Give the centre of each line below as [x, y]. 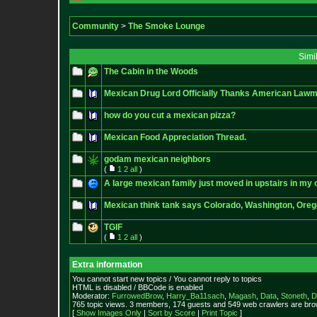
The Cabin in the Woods [151, 71]
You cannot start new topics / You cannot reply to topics [167, 279]
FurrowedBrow [137, 296]
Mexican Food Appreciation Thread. [175, 137]
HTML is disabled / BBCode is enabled [138, 287]
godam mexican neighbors [157, 159]
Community [96, 26]
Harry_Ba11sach [195, 296]
